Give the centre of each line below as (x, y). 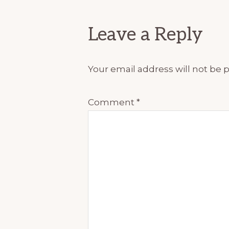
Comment (112, 102)
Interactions (147, 16)
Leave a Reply (145, 35)
